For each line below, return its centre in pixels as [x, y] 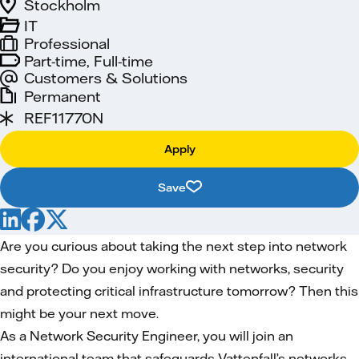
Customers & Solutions [106, 78]
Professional [67, 44]
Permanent [63, 96]
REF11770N [64, 118]
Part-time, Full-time [89, 61]
